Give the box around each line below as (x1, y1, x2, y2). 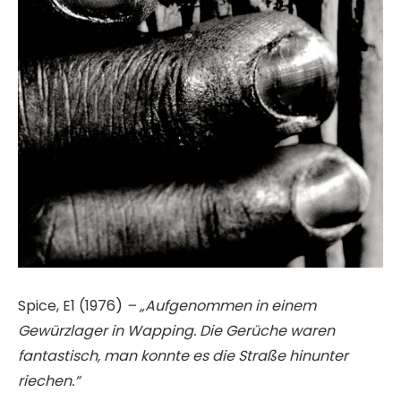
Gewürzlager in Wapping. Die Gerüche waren (18, 320, 335, 342)
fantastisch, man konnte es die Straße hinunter (18, 346, 348, 367)
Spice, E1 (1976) (18, 295, 126, 317)
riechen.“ (18, 371, 80, 392)
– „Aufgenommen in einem (126, 295, 316, 317)
